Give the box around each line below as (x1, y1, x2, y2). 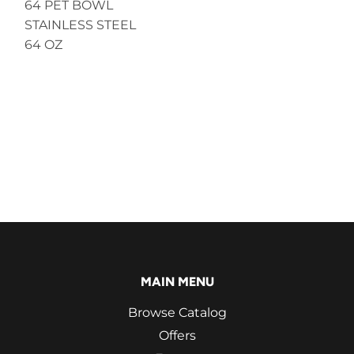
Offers (158, 327, 196, 343)
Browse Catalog (127, 304, 227, 320)
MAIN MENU (140, 273, 214, 289)
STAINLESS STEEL (24, 17, 136, 32)
